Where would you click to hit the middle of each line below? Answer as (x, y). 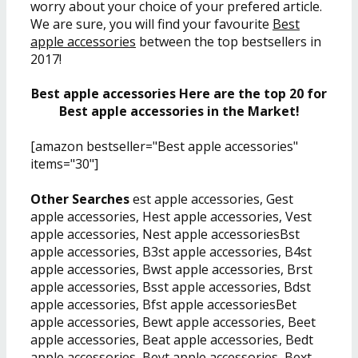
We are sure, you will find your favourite (151, 24)
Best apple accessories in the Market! (179, 111)
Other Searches (80, 199)
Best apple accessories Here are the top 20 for (179, 94)
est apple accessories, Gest (211, 199)
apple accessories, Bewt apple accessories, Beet (173, 322)
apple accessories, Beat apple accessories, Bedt (172, 339)
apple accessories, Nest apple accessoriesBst (165, 234)
